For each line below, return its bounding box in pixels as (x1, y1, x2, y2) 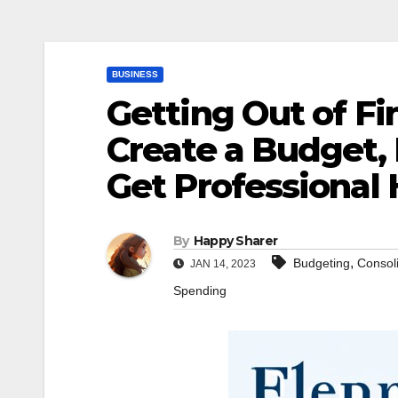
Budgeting (293, 256, 350, 271)
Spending (173, 283, 227, 298)
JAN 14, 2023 (187, 258, 256, 271)
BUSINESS (112, 69, 158, 79)
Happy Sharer (193, 233, 278, 250)
